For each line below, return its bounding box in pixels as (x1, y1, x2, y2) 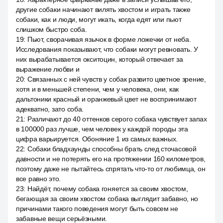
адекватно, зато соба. (16, 105, 84, 113)
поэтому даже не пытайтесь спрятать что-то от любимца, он (16, 165, 206, 173)
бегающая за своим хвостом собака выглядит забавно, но (16, 195, 199, 203)
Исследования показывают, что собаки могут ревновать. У (16, 45, 198, 53)
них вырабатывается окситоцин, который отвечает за (16, 55, 183, 63)
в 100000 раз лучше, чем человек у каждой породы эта (16, 125, 188, 133)
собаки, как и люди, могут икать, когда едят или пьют (16, 15, 182, 23)
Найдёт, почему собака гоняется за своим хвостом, (27, 185, 188, 193)
